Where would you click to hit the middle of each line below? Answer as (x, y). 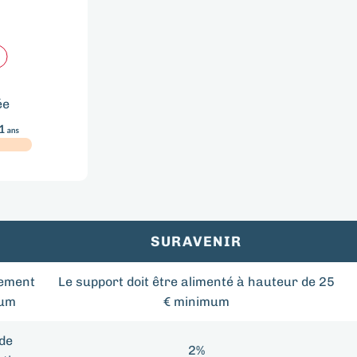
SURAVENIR (196, 241)
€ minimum (196, 302)
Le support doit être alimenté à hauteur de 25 (196, 282)
